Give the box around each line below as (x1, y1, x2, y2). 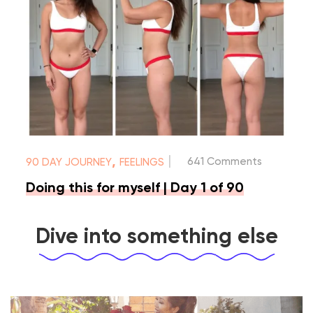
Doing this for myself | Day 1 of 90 (26, 181, 245, 196)
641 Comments (187, 156, 263, 167)
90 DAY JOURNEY (26, 156, 112, 168)
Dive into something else (35, 226, 278, 248)
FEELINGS (119, 156, 165, 168)
